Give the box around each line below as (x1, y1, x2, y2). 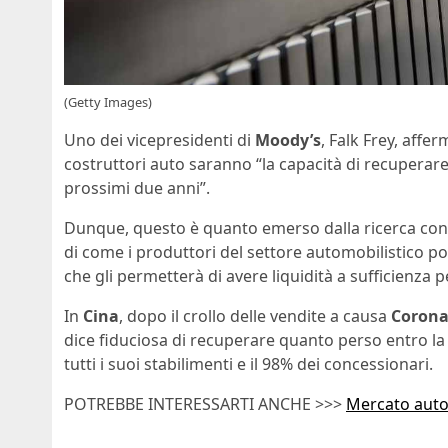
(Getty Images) (64, 93, 152, 111)
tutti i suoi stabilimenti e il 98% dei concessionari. (64, 353, 433, 375)
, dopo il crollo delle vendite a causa (119, 305, 391, 327)
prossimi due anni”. (64, 177, 210, 199)
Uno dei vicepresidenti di (64, 129, 255, 151)
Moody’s (255, 129, 321, 151)
